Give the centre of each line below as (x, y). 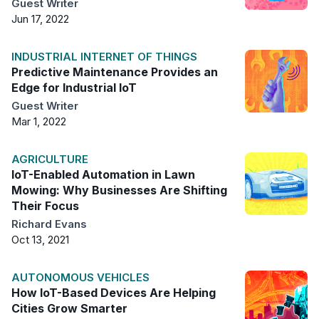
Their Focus (45, 205)
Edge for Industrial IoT (74, 87)
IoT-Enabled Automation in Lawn (103, 174)
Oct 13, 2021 (40, 239)
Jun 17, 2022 (40, 19)
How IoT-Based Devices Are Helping (114, 292)
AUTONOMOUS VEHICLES (80, 277)
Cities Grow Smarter (69, 308)
